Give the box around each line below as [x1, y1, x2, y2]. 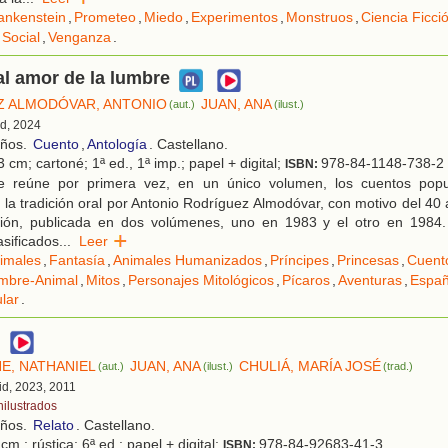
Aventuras [338, 272, 402, 289]
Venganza [48, 29, 111, 46]
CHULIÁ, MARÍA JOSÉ [239, 358, 382, 375]
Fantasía [49, 252, 105, 269]
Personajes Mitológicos [128, 272, 274, 289]
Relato [33, 417, 74, 434]
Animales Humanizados [113, 252, 262, 269]
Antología [87, 136, 147, 153]
